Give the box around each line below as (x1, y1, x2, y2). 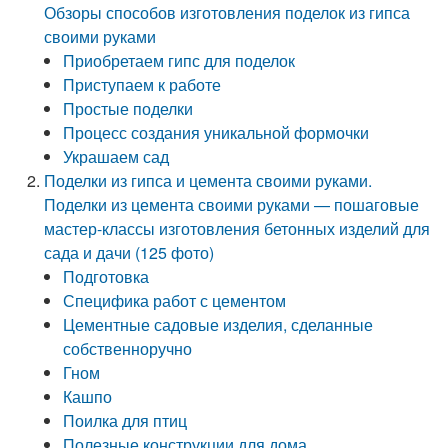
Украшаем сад (63, 145, 170, 168)
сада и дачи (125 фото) (44, 241, 215, 264)
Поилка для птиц (63, 409, 188, 432)
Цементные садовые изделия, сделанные (63, 313, 374, 336)
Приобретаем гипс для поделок (63, 49, 296, 72)
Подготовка (63, 265, 150, 288)
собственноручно (63, 337, 193, 360)
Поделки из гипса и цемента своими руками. (44, 169, 373, 192)
